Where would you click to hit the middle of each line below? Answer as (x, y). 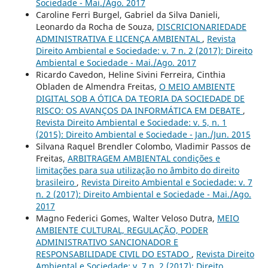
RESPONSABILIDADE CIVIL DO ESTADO (113, 254)
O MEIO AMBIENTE (197, 86)
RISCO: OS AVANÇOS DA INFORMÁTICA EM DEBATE (139, 110)
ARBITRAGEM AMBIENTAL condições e (144, 158)
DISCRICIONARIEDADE (201, 26)
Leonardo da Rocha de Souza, (96, 26)
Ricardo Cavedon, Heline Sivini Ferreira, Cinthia (130, 74)
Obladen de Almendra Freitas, (97, 86)
